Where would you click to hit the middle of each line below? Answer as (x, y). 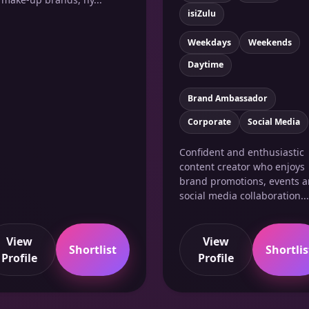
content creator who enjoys (242, 166)
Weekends (270, 42)
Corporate (209, 121)
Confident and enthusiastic (242, 152)
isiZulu (201, 14)
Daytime (206, 65)
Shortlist (92, 249)
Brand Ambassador (227, 99)
